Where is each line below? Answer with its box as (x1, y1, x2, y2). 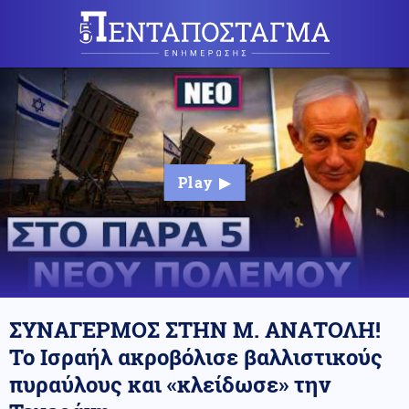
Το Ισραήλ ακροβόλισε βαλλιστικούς (9, 342, 383, 372)
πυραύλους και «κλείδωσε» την (9, 370, 331, 399)
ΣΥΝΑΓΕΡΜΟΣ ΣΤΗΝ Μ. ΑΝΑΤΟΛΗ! (9, 315, 381, 344)
